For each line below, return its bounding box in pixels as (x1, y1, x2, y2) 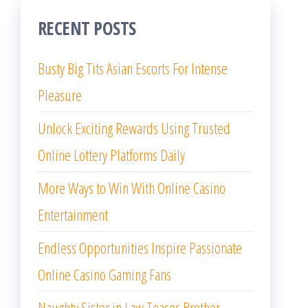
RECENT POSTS (38, 16, 136, 41)
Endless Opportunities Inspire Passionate (38, 237, 242, 258)
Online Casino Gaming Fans (38, 264, 171, 285)
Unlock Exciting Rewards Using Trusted (38, 118, 230, 139)
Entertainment (38, 204, 108, 225)
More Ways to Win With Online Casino (38, 177, 225, 199)
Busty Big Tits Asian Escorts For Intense (38, 58, 228, 79)
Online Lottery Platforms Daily (38, 144, 185, 166)
